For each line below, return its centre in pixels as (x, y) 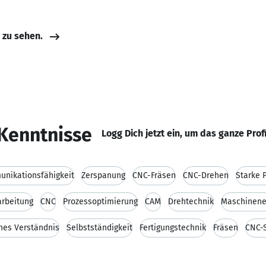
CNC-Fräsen (154, 175)
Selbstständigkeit (99, 228)
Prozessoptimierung (100, 202)
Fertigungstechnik (173, 228)
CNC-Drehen (206, 175)
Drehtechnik (191, 202)
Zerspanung (103, 175)
